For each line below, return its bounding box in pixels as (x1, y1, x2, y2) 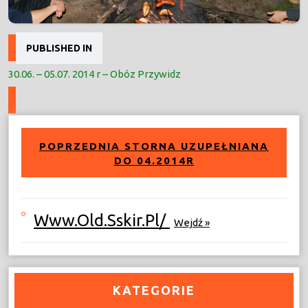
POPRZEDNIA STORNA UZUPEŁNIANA (39, 140, 269, 152)
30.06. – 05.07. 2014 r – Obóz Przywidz (8, 67, 181, 80)
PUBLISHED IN (26, 42, 92, 54)
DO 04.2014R (113, 154, 195, 166)
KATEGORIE (113, 283, 195, 297)
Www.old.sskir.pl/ (34, 210, 170, 230)
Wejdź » (174, 216, 210, 228)
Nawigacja (8, 22, 92, 43)
